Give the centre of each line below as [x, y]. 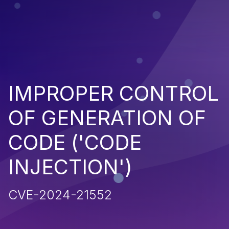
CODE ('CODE [75, 143]
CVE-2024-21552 [60, 195]
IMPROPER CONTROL [113, 94]
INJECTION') [70, 167]
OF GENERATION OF [107, 118]
